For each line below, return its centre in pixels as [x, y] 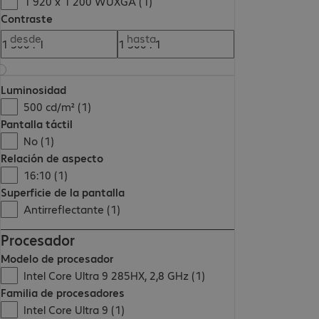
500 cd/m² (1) [58, 107]
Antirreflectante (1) [72, 209]
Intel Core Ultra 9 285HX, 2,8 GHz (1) [115, 276]
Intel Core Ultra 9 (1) [74, 310]
